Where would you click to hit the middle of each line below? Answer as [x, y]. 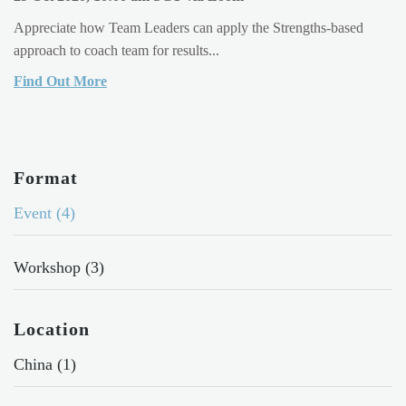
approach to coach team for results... [116, 50]
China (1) [45, 364]
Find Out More [60, 81]
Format [46, 178]
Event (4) [44, 213]
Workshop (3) [59, 267]
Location [52, 329]
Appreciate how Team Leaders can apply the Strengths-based [188, 27]
